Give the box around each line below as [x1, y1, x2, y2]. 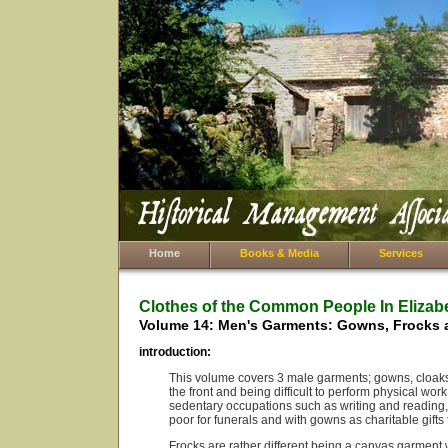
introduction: [139, 345, 211, 360]
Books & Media [240, 247, 319, 259]
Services [379, 247, 423, 259]
